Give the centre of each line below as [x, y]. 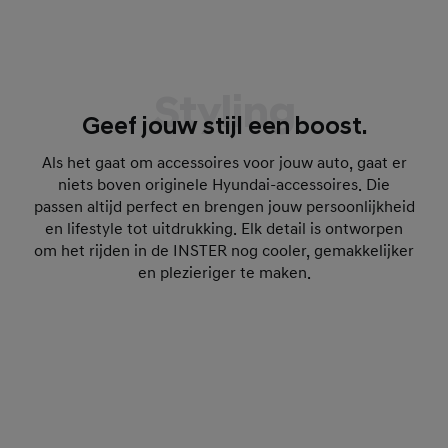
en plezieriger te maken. [224, 273]
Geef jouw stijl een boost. [224, 127]
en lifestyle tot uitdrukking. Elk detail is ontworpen [224, 229]
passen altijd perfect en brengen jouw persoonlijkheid [224, 207]
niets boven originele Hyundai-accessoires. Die [224, 185]
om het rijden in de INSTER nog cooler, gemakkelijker [224, 251]
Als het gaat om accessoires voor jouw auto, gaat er [224, 163]
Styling [224, 114]
